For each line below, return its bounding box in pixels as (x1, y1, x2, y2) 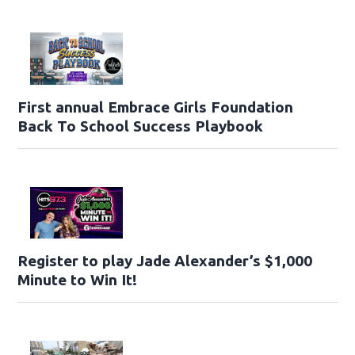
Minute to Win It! (17, 271, 138, 289)
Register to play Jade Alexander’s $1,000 (17, 252, 313, 270)
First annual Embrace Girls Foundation (17, 97, 294, 116)
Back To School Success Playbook (17, 116, 264, 135)
